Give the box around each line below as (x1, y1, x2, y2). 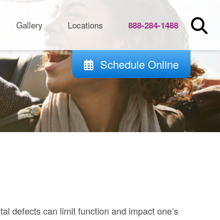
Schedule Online (100, 56, 179, 72)
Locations (68, 19, 104, 31)
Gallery (16, 19, 43, 31)
